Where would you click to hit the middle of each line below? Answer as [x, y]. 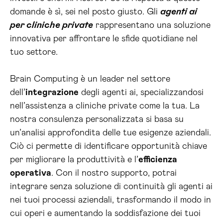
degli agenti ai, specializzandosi [141, 93]
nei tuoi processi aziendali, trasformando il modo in [111, 200]
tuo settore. [34, 52]
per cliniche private [52, 25]
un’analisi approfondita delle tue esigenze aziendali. [111, 133]
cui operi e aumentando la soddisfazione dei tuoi [105, 214]
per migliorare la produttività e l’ [74, 160]
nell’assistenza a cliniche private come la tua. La [105, 106]
